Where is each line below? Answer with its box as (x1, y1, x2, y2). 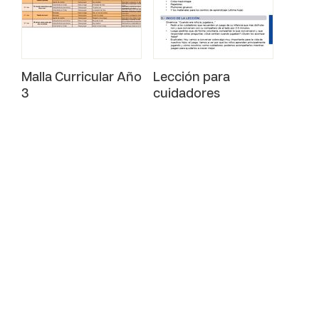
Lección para (153, 72, 230, 84)
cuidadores (153, 88, 220, 100)
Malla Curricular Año (21, 72, 142, 84)
